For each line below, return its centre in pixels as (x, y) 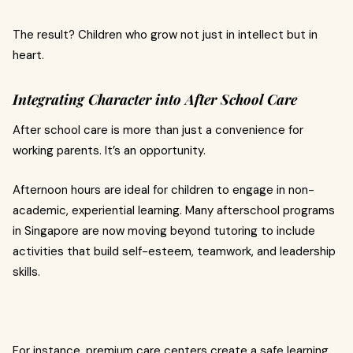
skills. (26, 272)
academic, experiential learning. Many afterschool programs (174, 210)
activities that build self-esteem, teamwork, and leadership (174, 251)
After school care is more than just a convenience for (158, 130)
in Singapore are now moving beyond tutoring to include (164, 231)
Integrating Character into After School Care (155, 99)
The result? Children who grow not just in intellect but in (165, 35)
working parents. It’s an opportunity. (109, 150)
